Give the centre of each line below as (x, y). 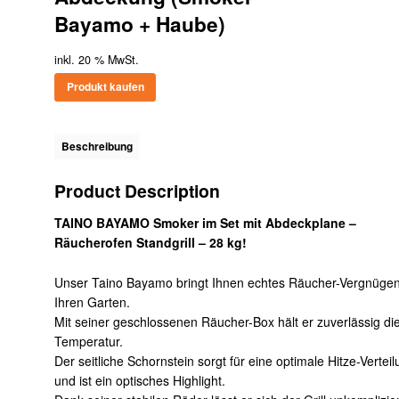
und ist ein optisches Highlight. (140, 380)
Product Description (138, 191)
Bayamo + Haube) (140, 24)
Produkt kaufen (105, 87)
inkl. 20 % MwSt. (97, 60)
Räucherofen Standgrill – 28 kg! (151, 243)
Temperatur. (89, 341)
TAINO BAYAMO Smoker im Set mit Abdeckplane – (206, 223)
